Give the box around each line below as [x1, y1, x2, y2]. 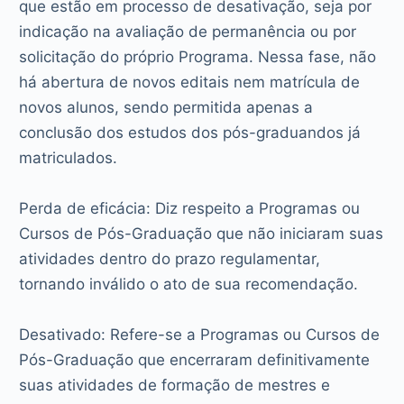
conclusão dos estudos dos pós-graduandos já [19, 123, 362, 142]
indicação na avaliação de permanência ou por [19, 22, 357, 41]
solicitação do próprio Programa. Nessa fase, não [19, 47, 377, 66]
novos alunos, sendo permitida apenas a [19, 97, 314, 116]
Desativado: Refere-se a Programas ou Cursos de [19, 325, 381, 344]
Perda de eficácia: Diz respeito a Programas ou [19, 198, 361, 217]
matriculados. [19, 148, 118, 167]
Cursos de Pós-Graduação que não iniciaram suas [19, 224, 384, 243]
